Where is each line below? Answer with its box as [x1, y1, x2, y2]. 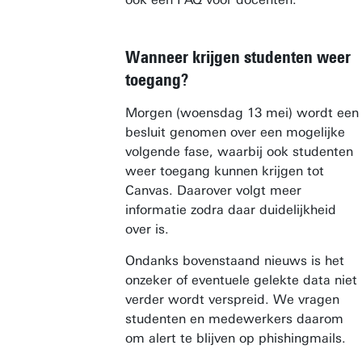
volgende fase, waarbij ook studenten [125, 144, 353, 159]
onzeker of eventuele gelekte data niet [125, 272, 357, 288]
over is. [125, 221, 169, 237]
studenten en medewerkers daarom [125, 311, 343, 326]
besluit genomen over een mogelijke [125, 124, 345, 140]
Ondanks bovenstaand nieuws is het [125, 253, 344, 268]
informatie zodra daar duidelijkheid [125, 202, 336, 217]
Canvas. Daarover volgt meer [125, 183, 301, 198]
